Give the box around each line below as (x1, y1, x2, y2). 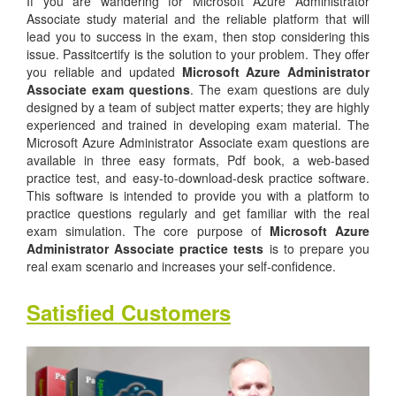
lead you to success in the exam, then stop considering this (27, 27, 369, 45)
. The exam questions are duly (190, 80, 370, 98)
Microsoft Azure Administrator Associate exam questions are (27, 133, 369, 151)
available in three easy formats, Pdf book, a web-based (27, 151, 369, 169)
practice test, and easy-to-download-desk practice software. (27, 169, 369, 187)
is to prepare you (263, 240, 370, 257)
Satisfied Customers (27, 297, 231, 327)
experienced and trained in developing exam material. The (27, 116, 369, 133)
